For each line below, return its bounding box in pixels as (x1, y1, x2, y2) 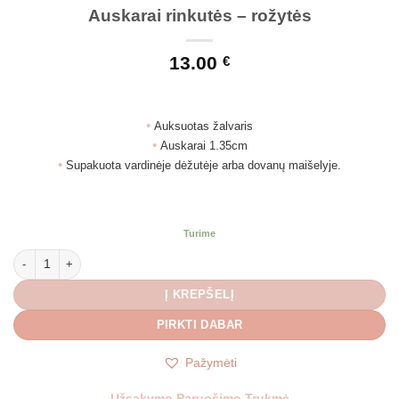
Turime (183, 227, 216, 239)
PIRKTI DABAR (156, 318, 243, 332)
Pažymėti (184, 356, 237, 370)
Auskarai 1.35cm (159, 138, 248, 152)
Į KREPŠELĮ (165, 288, 234, 302)
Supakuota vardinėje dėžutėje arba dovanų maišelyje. (66, 158, 341, 172)
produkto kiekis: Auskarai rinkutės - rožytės (12, 249, 235, 263)
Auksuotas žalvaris (154, 118, 253, 133)
